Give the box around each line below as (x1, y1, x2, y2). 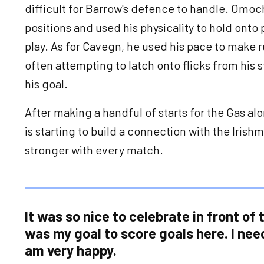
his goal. (25, 76, 70, 91)
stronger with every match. (25, 142, 166, 157)
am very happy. (25, 241, 117, 259)
